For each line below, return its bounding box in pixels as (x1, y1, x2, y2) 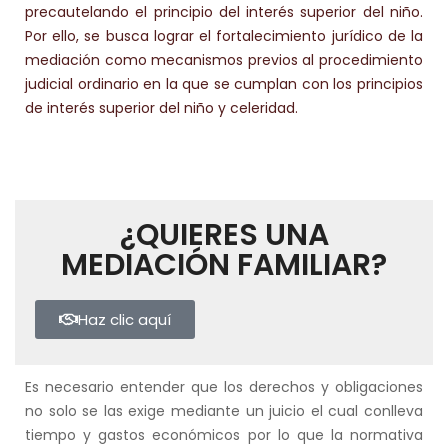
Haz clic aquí (78, 309, 171, 331)
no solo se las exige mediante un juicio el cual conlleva (25, 401, 423, 422)
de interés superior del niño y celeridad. (25, 98, 298, 119)
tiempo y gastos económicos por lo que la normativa (25, 425, 423, 446)
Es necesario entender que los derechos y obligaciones (25, 377, 423, 398)
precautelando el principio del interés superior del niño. (25, 2, 423, 23)
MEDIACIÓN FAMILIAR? (61, 244, 387, 287)
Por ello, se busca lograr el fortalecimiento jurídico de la (25, 26, 423, 47)
